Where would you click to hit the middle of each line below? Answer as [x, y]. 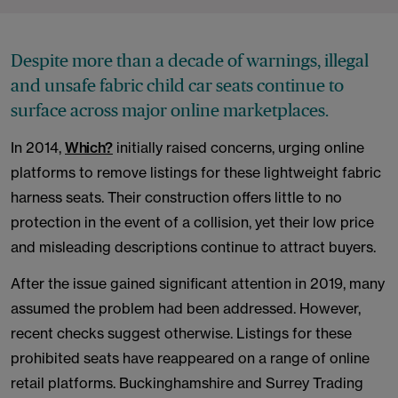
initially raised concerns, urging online [238, 147]
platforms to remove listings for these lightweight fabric [196, 172]
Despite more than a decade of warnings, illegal [190, 60]
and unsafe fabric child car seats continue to [177, 85]
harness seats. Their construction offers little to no [176, 197]
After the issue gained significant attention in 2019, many [198, 283]
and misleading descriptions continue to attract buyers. [193, 247]
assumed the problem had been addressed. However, [186, 308]
